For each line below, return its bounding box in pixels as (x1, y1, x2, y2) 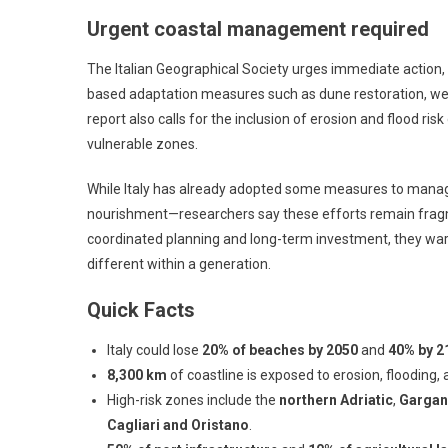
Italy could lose (107, 341, 202, 358)
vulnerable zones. (87, 135, 198, 152)
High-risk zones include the (107, 391, 279, 408)
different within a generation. (87, 255, 271, 272)
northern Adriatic (279, 391, 393, 408)
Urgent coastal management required (87, 16, 429, 41)
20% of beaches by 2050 (202, 341, 358, 358)
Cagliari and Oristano (107, 416, 249, 433)
